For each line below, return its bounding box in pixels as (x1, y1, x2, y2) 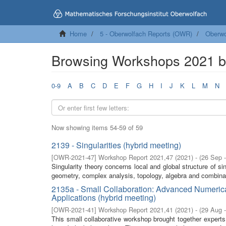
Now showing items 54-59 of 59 (51, 123, 143, 132)
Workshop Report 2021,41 (98, 205, 173, 214)
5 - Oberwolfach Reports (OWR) (100, 29, 192, 38)
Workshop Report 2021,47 (98, 152, 173, 162)
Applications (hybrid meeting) (51, 192, 156, 203)
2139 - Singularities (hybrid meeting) (51, 139, 181, 151)
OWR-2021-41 (53, 205, 94, 214)
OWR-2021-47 (53, 152, 94, 162)
